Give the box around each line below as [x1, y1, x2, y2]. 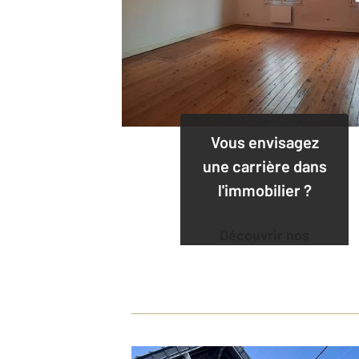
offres [244, 247, 284, 265]
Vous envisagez [210, 131, 319, 151]
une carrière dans [202, 155, 327, 175]
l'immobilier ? [217, 179, 312, 200]
